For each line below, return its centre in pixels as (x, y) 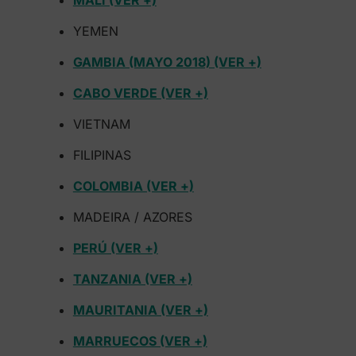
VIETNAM (101, 124)
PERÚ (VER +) (115, 248)
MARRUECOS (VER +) (140, 341)
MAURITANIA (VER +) (140, 310)
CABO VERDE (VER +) (140, 93)
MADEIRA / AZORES (132, 217)
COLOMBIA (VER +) (133, 186)
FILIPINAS (102, 155)
